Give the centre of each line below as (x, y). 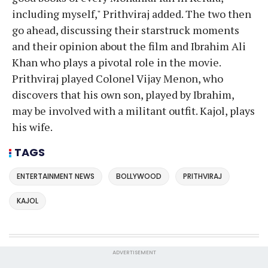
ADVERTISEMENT (134, 252)
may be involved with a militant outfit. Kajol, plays (133, 110)
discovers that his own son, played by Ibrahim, (123, 94)
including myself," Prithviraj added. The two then (132, 13)
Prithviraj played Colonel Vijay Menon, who (118, 78)
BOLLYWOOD (139, 176)
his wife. (32, 127)
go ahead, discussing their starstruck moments (126, 30)
